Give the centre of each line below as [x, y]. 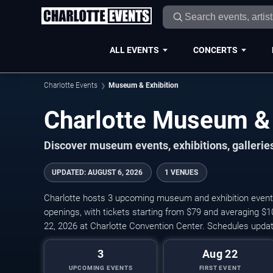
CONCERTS [215, 50]
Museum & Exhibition [144, 85]
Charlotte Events [71, 85]
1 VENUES [181, 172]
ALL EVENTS [134, 50]
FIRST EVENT [220, 268]
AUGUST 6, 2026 [115, 172]
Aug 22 [220, 254]
